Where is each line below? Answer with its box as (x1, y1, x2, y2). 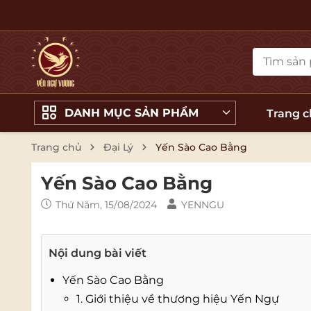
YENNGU (181, 198, 224, 211)
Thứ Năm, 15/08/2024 (53, 198, 157, 211)
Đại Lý (103, 140, 133, 153)
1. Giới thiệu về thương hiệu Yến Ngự (76, 292, 279, 305)
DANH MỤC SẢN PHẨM (65, 106, 199, 119)
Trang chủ (31, 140, 81, 153)
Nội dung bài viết (49, 246, 146, 260)
